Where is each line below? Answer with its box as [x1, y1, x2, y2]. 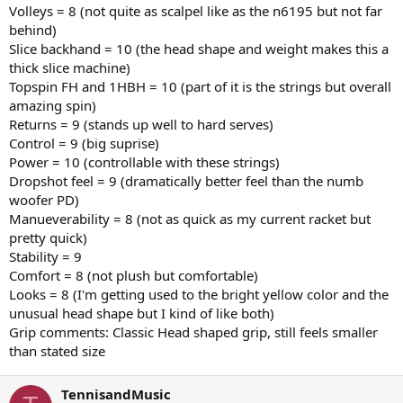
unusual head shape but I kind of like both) [9, 303, 274, 322]
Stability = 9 [9, 246, 82, 265]
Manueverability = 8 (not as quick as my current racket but [9, 209, 371, 228]
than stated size [9, 341, 105, 360]
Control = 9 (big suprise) [9, 133, 159, 152]
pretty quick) [9, 228, 87, 246]
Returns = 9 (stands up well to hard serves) [9, 114, 273, 133]
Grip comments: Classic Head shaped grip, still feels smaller [9, 322, 378, 341]
